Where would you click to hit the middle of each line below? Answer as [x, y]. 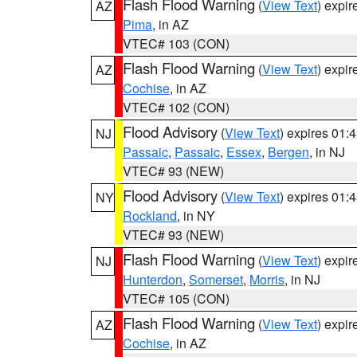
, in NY [196, 216]
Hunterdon [153, 279]
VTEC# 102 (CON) [176, 107]
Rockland [150, 216]
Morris [267, 279]
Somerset [216, 279]
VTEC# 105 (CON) [176, 298]
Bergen [288, 152]
